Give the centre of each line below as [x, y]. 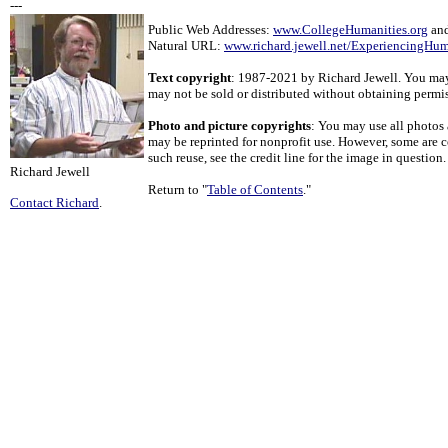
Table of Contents [255, 189]
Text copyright [189, 77]
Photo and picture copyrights [229, 125]
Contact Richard [54, 203]
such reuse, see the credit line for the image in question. [297, 157]
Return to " [177, 189]
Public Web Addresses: [210, 29]
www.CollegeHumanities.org [350, 29]
